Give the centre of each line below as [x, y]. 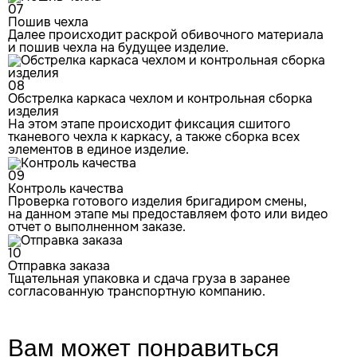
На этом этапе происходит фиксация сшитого [149, 124]
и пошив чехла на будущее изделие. [118, 48]
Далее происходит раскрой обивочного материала [166, 35]
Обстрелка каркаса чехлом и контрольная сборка [160, 99]
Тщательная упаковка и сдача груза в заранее [149, 278]
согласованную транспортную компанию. [137, 291]
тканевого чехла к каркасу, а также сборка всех [154, 137]
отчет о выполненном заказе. [97, 227]
